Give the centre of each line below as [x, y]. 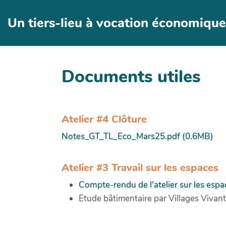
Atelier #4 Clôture [104, 119]
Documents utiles [131, 76]
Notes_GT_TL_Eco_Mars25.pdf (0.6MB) [137, 136]
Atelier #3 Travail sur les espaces [140, 168]
